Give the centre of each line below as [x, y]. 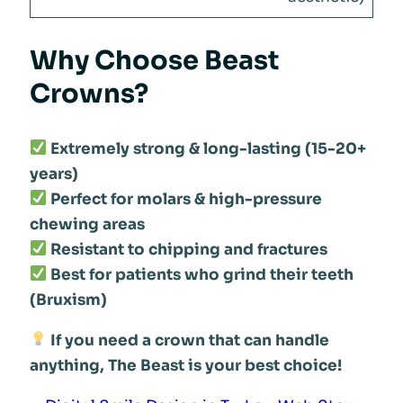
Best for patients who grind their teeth [201, 274]
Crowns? [89, 93]
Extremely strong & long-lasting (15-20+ [208, 148]
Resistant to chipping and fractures [188, 249]
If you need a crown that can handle [189, 340]
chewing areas [87, 224]
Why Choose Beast [154, 60]
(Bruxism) [68, 300]
